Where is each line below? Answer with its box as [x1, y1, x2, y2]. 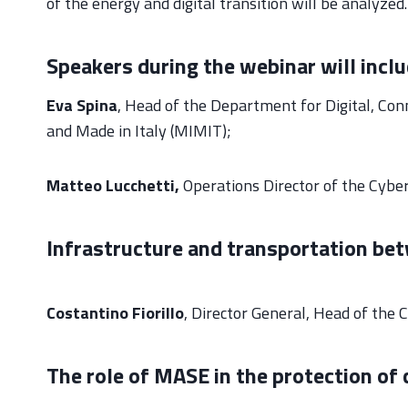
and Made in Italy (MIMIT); [46, 117, 231, 143]
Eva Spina [46, 92, 117, 117]
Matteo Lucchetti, [46, 172, 179, 198]
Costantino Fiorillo [46, 300, 184, 325]
